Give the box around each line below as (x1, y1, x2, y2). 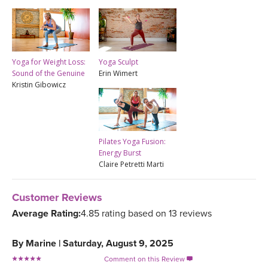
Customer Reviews (12, 190, 102, 204)
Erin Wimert (99, 68, 138, 78)
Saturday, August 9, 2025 (63, 237, 173, 249)
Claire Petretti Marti (99, 159, 164, 169)
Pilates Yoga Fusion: (99, 136, 166, 147)
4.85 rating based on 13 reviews (81, 207, 212, 220)
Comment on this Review (104, 254, 187, 263)
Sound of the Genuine (12, 68, 85, 78)
